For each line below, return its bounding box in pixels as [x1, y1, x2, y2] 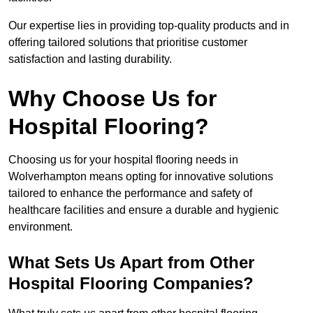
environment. [8, 221, 73, 233]
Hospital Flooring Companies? [8, 274, 254, 293]
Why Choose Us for [8, 86, 217, 112]
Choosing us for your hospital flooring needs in [8, 154, 238, 166]
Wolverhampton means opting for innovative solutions [8, 170, 273, 183]
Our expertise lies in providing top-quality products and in [8, 20, 289, 32]
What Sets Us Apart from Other [8, 253, 254, 272]
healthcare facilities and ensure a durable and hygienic [8, 204, 279, 217]
